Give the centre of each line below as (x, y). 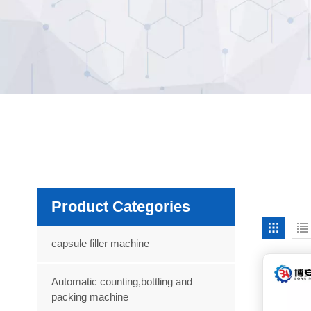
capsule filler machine (100, 243)
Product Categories (120, 206)
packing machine (90, 296)
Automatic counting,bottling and (121, 281)
